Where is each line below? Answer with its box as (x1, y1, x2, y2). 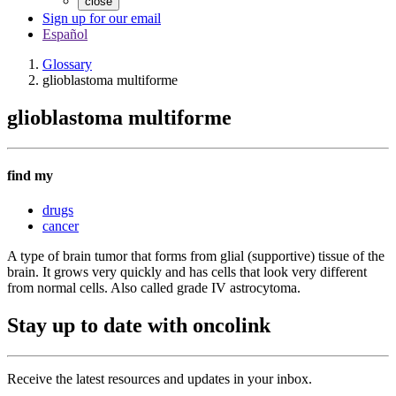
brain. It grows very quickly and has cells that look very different (7, 264, 367, 280)
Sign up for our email (42, 11, 161, 26)
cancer (42, 218, 79, 234)
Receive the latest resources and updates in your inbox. (7, 371, 312, 387)
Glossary (42, 57, 92, 72)
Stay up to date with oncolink (7, 314, 270, 338)
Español (42, 27, 88, 42)
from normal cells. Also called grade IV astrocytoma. (7, 280, 301, 296)
